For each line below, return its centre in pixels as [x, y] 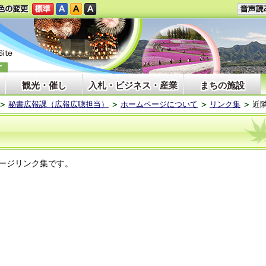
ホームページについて [159, 104]
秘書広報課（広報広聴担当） [58, 104]
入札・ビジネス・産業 [133, 85]
